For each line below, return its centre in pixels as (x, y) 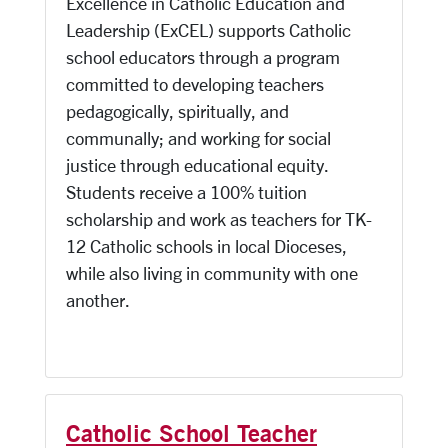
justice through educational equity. (197, 165)
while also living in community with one (212, 273)
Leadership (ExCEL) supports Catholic (208, 30)
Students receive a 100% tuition (186, 192)
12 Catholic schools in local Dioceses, (206, 246)
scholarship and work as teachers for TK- (219, 219)
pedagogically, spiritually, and (177, 111)
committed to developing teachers (195, 84)
